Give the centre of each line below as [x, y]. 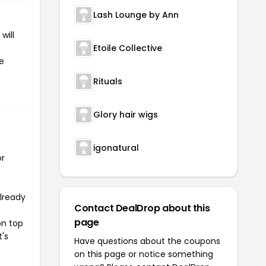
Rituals [108, 81]
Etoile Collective [128, 48]
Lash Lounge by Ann [136, 15]
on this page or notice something [144, 254]
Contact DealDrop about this [142, 208]
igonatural [116, 148]
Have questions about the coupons [147, 241]
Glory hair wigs [126, 114]
